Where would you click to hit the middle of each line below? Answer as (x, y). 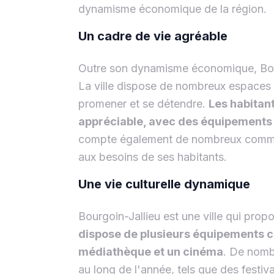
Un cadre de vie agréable (153, 36)
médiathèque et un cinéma (151, 251)
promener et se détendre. (143, 103)
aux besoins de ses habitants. (153, 157)
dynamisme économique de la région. (172, 9)
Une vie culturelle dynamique (164, 184)
